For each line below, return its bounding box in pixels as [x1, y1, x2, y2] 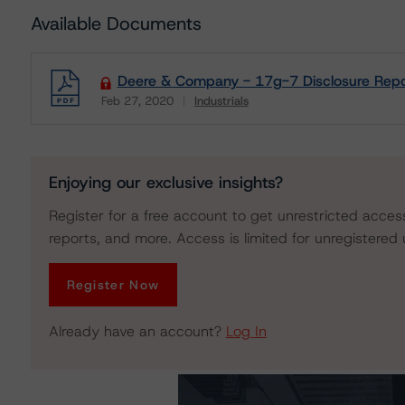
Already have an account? [48, 322, 226, 341]
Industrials [193, 93, 249, 108]
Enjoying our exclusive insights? [48, 172, 283, 193]
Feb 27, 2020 [100, 93, 174, 108]
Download [96, 104, 162, 123]
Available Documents [30, 12, 202, 35]
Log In [225, 322, 267, 341]
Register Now [66, 277, 160, 293]
